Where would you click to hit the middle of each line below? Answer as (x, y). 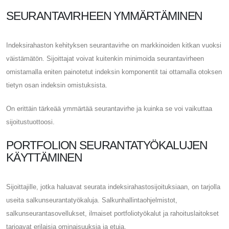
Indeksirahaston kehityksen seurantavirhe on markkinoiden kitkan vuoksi (114, 45)
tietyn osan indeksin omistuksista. (57, 85)
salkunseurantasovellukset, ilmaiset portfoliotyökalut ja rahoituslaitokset (112, 213)
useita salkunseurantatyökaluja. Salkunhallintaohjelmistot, (92, 200)
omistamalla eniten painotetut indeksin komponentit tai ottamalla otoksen (114, 72)
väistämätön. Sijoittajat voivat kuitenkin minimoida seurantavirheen (105, 58)
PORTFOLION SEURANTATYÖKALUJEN (107, 145)
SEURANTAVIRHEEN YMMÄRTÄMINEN (105, 16)
